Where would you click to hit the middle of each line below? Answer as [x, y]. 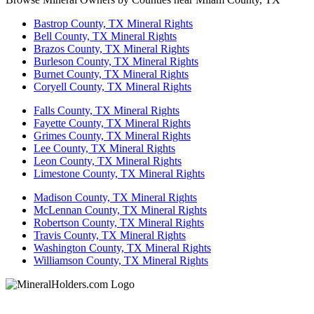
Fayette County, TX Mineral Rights [112, 123]
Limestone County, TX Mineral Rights [119, 173]
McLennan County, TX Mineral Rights [120, 210]
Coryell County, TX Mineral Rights [112, 86]
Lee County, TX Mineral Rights [104, 148]
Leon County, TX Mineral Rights [108, 161]
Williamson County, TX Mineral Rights [121, 260]
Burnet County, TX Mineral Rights [111, 74]
